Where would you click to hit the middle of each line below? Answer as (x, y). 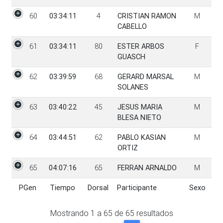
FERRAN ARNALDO (147, 167)
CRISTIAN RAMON (147, 16)
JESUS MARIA (140, 107)
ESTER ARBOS (141, 46)
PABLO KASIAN (141, 137)
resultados (155, 213)
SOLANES (133, 87)
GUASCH (131, 56)
